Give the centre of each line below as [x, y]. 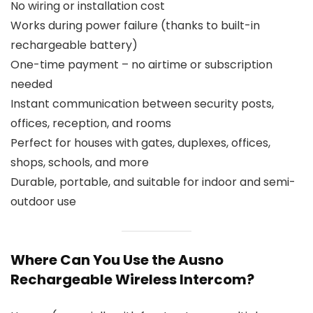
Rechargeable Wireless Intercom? [132, 279]
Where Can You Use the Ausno [117, 260]
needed [31, 85]
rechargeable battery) [74, 45]
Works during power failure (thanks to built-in [135, 26]
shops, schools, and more [80, 163]
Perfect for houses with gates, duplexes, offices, [140, 143]
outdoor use [43, 202]
